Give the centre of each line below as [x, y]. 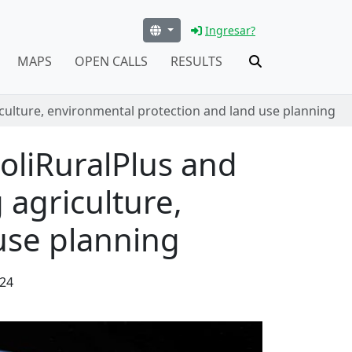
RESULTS [196, 61]
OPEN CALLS [111, 61]
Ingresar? [230, 30]
